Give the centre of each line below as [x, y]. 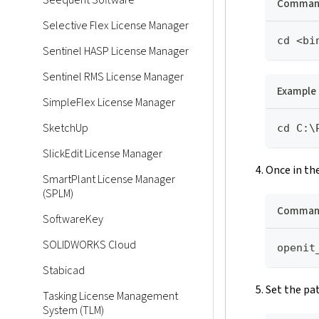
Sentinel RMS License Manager [113, 77]
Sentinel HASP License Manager [116, 51]
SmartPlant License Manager [109, 179]
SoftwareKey [73, 219]
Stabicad [64, 271]
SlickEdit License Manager [103, 154]
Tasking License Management [110, 296]
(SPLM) [58, 194]
